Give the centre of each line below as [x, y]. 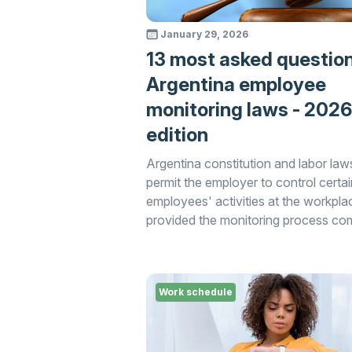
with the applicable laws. [214, 239]
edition [177, 135]
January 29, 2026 [204, 34]
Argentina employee [236, 84]
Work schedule [195, 292]
